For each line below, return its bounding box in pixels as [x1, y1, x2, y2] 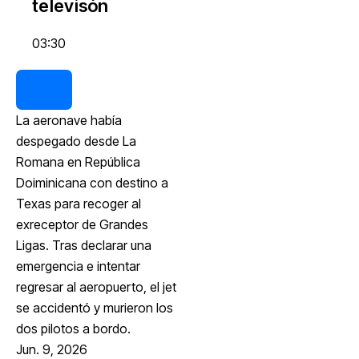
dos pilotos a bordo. [16, 320, 131, 337]
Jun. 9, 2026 [16, 341, 87, 357]
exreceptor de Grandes [16, 216, 148, 232]
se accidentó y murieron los [16, 299, 173, 316]
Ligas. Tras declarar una [16, 236, 151, 253]
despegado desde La [16, 132, 136, 149]
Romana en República [16, 153, 140, 170]
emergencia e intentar [16, 257, 140, 274]
